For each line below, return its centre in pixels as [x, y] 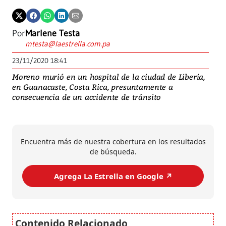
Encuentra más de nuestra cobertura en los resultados [113, 142]
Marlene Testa [52, 34]
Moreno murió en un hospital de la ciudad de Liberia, [109, 77]
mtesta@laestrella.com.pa [68, 44]
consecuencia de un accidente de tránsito [87, 97]
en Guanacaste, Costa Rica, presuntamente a [93, 87]
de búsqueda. [113, 152]
